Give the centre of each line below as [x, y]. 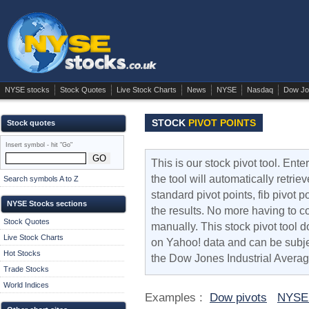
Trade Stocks [26, 269]
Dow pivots [238, 297]
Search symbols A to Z [41, 179]
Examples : [177, 297]
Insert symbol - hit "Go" [39, 145]
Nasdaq [260, 90]
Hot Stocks [22, 253]
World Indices [26, 285]
